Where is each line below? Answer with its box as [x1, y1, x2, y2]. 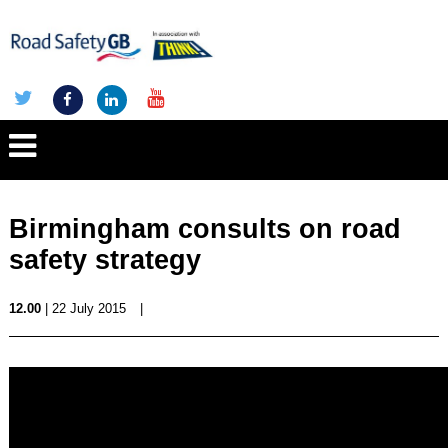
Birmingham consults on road [8, 214, 401, 244]
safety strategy [8, 245, 201, 275]
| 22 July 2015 [40, 301, 126, 316]
